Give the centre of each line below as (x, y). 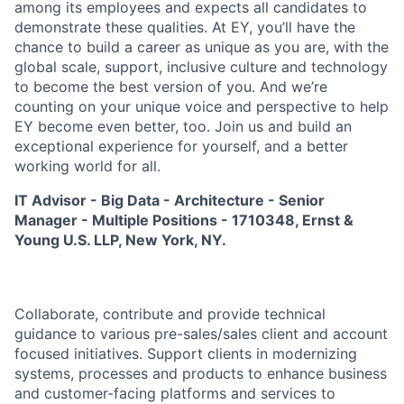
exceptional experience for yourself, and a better (181, 146)
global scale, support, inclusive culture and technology (201, 67)
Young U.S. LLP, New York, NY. (120, 240)
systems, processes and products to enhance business (201, 373)
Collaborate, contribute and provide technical (170, 314)
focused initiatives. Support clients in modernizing (186, 353)
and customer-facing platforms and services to (175, 393)
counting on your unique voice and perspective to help (202, 106)
